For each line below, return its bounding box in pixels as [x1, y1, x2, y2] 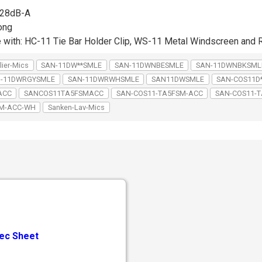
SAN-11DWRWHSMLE [67, 74, 139, 84]
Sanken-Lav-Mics [48, 102, 105, 112]
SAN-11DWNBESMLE [114, 60, 184, 70]
